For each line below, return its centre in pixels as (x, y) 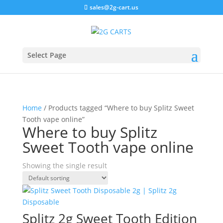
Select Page (47, 55)
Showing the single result (64, 166)
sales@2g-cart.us (114, 7)
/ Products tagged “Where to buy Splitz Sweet (118, 108)
